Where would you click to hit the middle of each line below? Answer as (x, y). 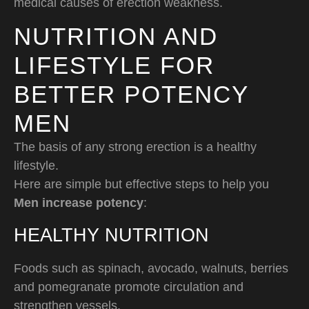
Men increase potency (79, 203)
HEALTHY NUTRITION (111, 235)
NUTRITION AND (116, 37)
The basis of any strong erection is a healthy (135, 147)
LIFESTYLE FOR (114, 66)
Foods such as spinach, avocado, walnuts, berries (151, 268)
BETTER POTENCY (131, 94)
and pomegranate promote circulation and (129, 287)
